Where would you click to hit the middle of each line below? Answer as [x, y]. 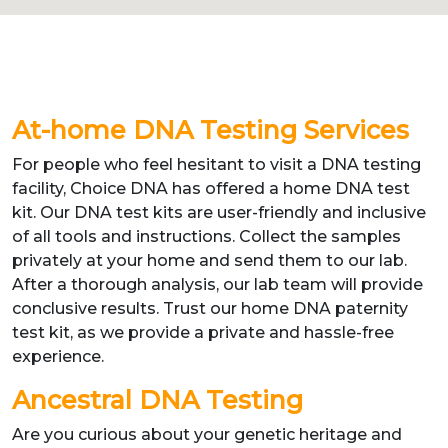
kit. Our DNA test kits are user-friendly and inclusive [219, 212]
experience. [58, 356]
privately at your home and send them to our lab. [209, 260]
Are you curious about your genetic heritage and [207, 434]
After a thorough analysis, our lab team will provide [217, 284]
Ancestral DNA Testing [157, 400]
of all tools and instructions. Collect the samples [206, 236]
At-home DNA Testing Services [210, 130]
